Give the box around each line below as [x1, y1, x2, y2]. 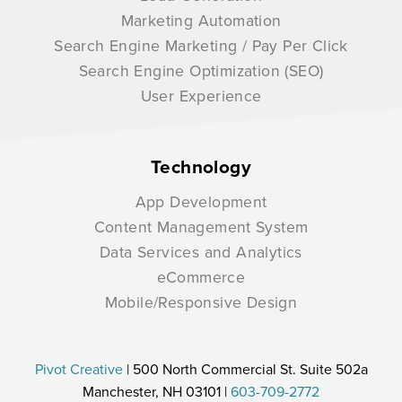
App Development [135, 189, 267, 213]
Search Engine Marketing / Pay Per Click [54, 33, 348, 57]
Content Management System [93, 214, 309, 238]
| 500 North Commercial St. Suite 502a [122, 358, 368, 379]
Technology [151, 153, 251, 180]
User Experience [140, 83, 262, 107]
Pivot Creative [34, 358, 123, 379]
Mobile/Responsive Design [104, 290, 298, 313]
